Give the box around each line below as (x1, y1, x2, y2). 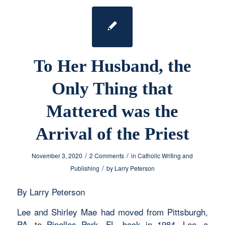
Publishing (70, 163, 99, 172)
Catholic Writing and (138, 151, 193, 160)
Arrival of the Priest (35, 124, 189, 144)
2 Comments (89, 151, 125, 160)
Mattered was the (46, 101, 179, 121)
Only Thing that (52, 78, 173, 98)
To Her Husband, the (33, 56, 191, 76)
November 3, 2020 (32, 151, 83, 160)
